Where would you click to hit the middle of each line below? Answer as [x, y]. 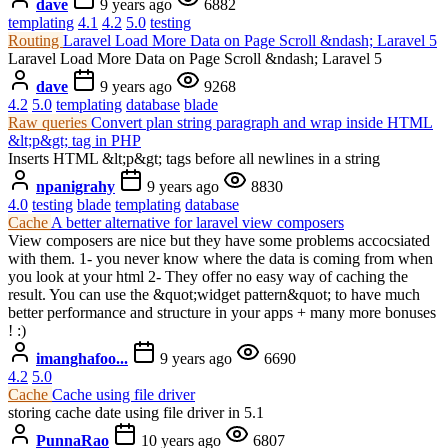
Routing [35, 40]
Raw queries [49, 122]
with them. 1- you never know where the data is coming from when [220, 258]
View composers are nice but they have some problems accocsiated [219, 240]
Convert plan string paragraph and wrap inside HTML [262, 122]
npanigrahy [75, 186]
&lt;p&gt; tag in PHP [74, 140]
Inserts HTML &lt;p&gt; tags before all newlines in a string [194, 158]
